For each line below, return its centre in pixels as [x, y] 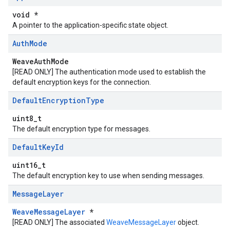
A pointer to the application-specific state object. [90, 25]
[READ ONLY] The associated [59, 222]
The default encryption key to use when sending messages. [108, 176]
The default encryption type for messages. [81, 129]
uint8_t [27, 118]
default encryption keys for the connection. [82, 82]
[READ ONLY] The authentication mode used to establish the [109, 72]
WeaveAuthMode [41, 61]
